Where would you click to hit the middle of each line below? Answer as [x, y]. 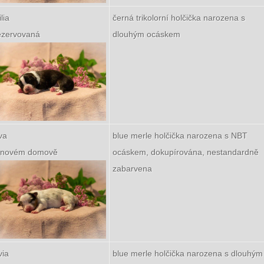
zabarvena [132, 169]
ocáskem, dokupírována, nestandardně [186, 152]
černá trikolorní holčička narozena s [179, 18]
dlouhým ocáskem [146, 34]
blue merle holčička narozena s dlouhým [188, 253]
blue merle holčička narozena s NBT [180, 136]
